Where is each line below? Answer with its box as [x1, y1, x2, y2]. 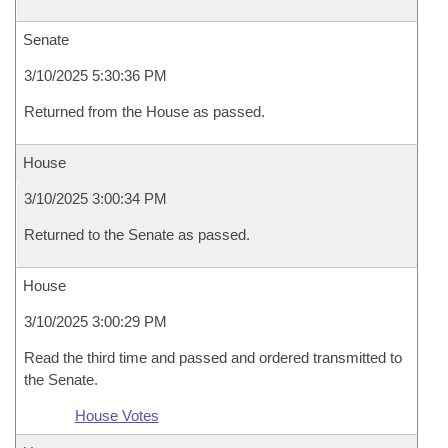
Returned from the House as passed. [24, 103, 265, 120]
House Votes [74, 407, 159, 424]
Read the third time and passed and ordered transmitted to [24, 349, 402, 366]
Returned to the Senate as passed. [24, 226, 250, 243]
